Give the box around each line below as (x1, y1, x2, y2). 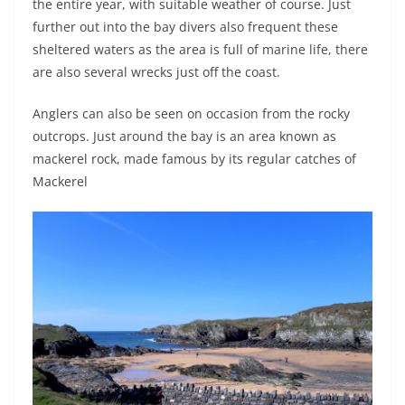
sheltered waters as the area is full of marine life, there (33, 40, 368, 58)
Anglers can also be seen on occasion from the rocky (33, 104, 350, 122)
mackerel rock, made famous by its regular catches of (33, 149, 356, 167)
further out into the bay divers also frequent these (33, 17, 338, 35)
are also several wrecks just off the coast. (33, 62, 280, 80)
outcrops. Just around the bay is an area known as (33, 127, 336, 145)
